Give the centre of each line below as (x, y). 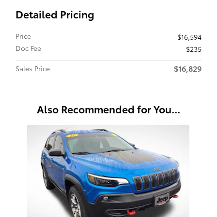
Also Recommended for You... (108, 108)
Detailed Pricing (55, 14)
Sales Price (33, 68)
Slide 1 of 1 (21, 129)
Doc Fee (28, 48)
